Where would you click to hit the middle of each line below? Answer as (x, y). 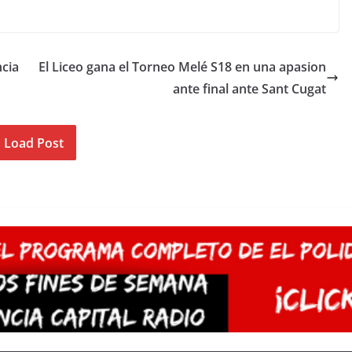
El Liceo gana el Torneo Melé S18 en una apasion (182, 66)
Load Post (33, 143)
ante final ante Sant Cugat (249, 88)
